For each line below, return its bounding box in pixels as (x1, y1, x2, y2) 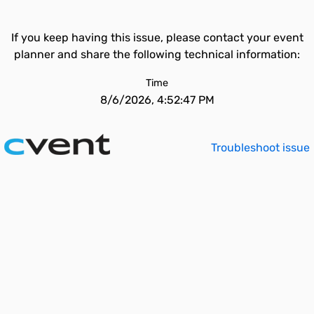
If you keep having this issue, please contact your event (11, 31, 303, 44)
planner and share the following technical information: (14, 48, 300, 61)
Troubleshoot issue (211, 141, 310, 154)
